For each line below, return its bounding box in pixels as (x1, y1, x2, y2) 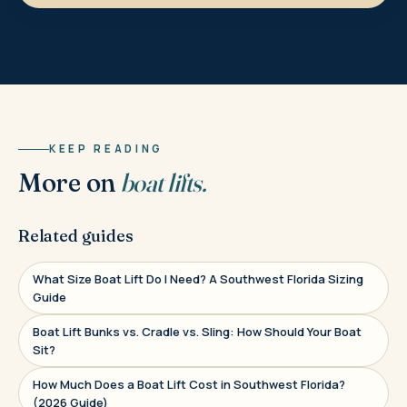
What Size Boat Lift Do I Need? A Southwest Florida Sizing (33, 271, 363, 288)
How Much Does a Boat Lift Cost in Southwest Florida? (33, 376, 345, 393)
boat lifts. (120, 167, 206, 199)
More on (18, 167, 121, 199)
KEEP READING (49, 142, 164, 156)
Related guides (18, 225, 134, 247)
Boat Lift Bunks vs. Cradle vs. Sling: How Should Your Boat (33, 323, 362, 341)
